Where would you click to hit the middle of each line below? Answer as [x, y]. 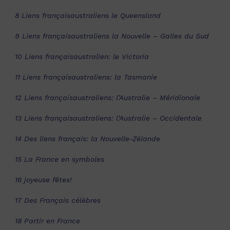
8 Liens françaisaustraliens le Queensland [88, 15]
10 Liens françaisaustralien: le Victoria [82, 56]
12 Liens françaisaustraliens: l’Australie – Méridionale [108, 98]
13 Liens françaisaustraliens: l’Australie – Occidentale [108, 118]
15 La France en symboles [60, 159]
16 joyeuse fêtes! [43, 180]
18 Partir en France [47, 221]
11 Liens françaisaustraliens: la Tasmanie [86, 77]
